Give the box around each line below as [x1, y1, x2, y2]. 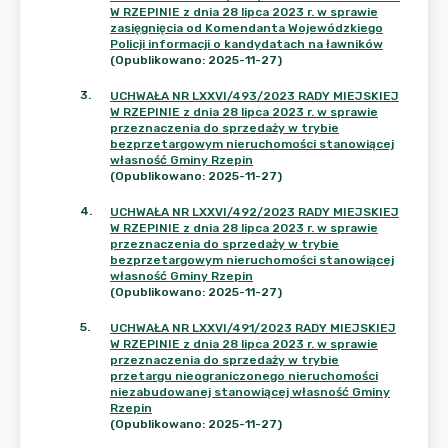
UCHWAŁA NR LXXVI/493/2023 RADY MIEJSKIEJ [110, 89, 399, 103]
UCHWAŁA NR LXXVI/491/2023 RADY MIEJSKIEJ [110, 321, 396, 335]
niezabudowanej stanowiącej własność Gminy [110, 385, 390, 399]
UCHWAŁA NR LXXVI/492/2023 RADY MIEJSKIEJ [110, 205, 399, 219]
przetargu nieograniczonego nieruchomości [110, 369, 378, 383]
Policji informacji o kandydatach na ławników [110, 37, 383, 51]
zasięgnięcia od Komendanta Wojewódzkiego [110, 21, 383, 35]
